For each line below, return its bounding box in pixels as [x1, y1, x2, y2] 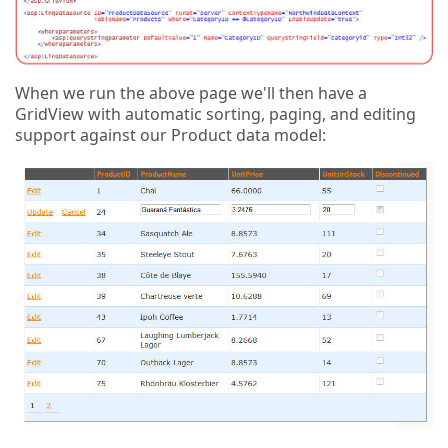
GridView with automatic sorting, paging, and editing [15, 102, 416, 125]
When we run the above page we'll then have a [15, 81, 367, 104]
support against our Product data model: [15, 123, 326, 146]
